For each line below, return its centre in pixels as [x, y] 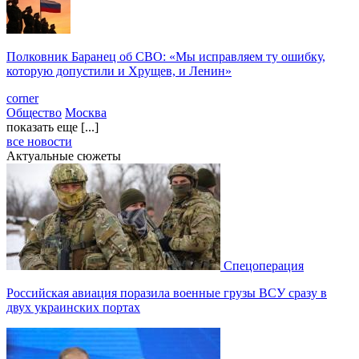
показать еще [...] [52, 127]
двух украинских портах [73, 307]
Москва [86, 112]
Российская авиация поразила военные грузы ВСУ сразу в [167, 292]
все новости [39, 141]
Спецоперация [264, 265]
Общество [34, 112]
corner [22, 98]
